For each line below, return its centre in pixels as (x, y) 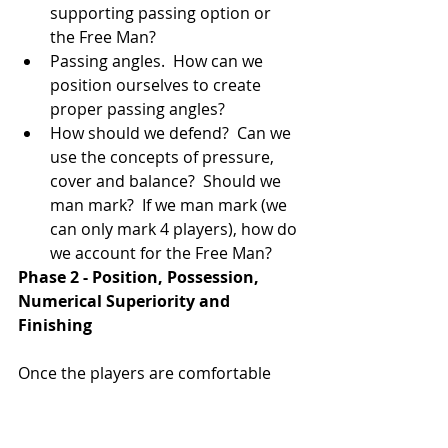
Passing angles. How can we (158, 60)
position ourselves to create (157, 84)
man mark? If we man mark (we (170, 204)
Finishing (55, 324)
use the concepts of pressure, (164, 156)
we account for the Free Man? (163, 252)
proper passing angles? (141, 108)
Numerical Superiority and (126, 300)
